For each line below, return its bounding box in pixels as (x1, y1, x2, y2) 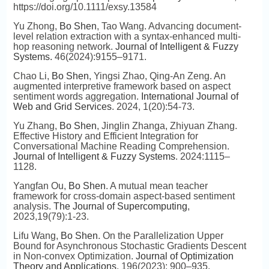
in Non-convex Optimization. (13, 251, 136, 261)
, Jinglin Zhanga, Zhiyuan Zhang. (96, 121, 237, 131)
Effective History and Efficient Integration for (13, 131, 198, 141)
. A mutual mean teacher (105, 181, 208, 191)
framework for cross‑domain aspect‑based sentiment (13, 191, 235, 201)
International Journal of (141, 91, 238, 101)
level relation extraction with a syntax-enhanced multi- (13, 31, 241, 41)
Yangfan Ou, (13, 181, 68, 191)
